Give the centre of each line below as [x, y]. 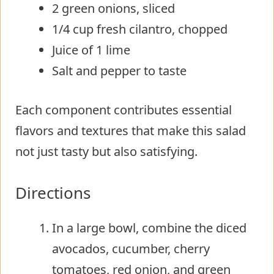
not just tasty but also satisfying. [106, 151]
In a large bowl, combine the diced [149, 228]
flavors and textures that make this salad [131, 130]
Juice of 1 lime [91, 50]
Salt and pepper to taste [119, 70]
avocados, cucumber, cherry [131, 248]
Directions [53, 192]
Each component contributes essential [124, 109]
